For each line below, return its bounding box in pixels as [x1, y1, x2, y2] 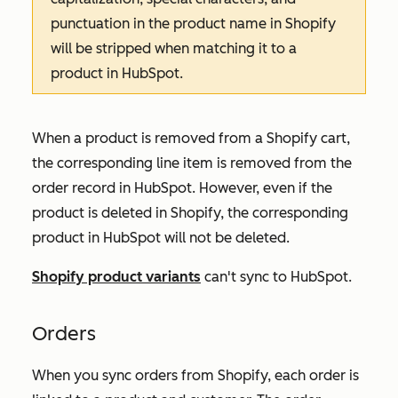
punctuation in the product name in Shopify [51, 14, 336, 32]
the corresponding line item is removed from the [32, 154, 352, 171]
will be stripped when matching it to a [51, 39, 297, 57]
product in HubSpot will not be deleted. [32, 228, 290, 246]
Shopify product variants [32, 267, 201, 285]
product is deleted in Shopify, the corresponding [32, 203, 348, 221]
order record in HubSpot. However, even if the [32, 179, 332, 196]
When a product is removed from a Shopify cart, [32, 129, 350, 147]
